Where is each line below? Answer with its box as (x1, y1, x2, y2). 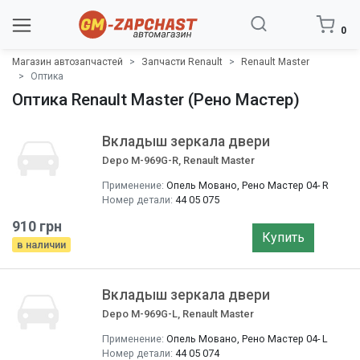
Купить (261, 230, 305, 245)
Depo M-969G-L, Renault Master (102, 308, 254, 320)
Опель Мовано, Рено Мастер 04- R (166, 179, 329, 191)
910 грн (12, 218, 62, 235)
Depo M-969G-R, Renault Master (102, 154, 255, 166)
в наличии (17, 239, 66, 251)
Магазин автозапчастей (12, 56, 123, 67)
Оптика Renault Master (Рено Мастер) (12, 90, 300, 109)
